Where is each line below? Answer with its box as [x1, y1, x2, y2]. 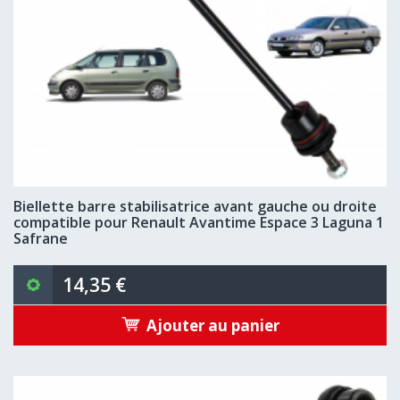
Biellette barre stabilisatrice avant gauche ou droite [13, 196, 377, 216]
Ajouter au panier [146, 314, 279, 336]
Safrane [13, 229, 68, 248]
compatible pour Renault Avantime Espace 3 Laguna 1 [13, 212, 384, 232]
